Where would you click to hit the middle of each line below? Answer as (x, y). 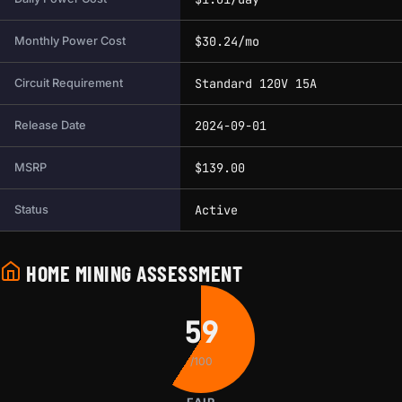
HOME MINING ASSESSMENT (132, 274)
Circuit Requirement (69, 83)
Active (216, 210)
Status (31, 210)
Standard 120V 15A (256, 84)
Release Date (50, 126)
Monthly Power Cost (70, 41)
